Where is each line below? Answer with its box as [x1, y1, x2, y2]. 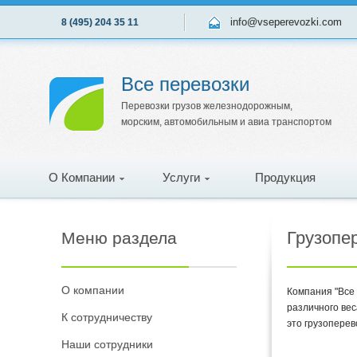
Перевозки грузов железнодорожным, [121, 100, 292, 112]
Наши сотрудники [61, 338, 153, 351]
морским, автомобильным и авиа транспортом [121, 116, 331, 127]
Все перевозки [121, 73, 249, 95]
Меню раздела [61, 229, 177, 247]
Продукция [255, 171, 316, 184]
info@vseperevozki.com [230, 16, 342, 28]
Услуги [162, 171, 200, 184]
